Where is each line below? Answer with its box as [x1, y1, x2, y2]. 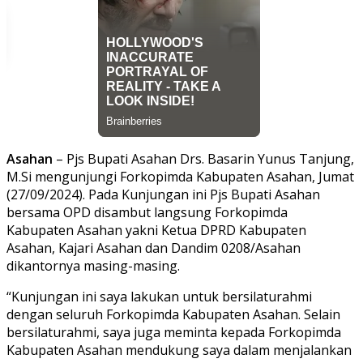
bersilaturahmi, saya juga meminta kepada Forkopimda [6, 322, 341, 341]
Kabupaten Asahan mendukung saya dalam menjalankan [6, 340, 352, 359]
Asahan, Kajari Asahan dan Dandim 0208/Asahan [6, 238, 301, 257]
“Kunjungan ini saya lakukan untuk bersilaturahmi [6, 287, 312, 305]
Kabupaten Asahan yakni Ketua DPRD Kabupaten [6, 220, 306, 239]
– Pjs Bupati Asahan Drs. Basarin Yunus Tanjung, [56, 149, 354, 168]
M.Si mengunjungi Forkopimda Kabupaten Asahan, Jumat [6, 167, 354, 186]
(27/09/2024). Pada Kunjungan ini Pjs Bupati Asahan [6, 185, 320, 203]
